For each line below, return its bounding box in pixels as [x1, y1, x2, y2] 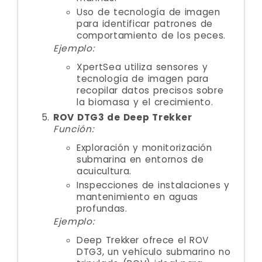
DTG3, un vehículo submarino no [77, 246, 231, 258]
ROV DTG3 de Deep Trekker [53, 111, 192, 123]
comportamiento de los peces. [77, 29, 226, 42]
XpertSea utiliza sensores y [77, 61, 208, 73]
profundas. [77, 202, 127, 215]
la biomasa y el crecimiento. [77, 96, 213, 108]
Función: [53, 123, 94, 135]
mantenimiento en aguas [77, 191, 198, 203]
